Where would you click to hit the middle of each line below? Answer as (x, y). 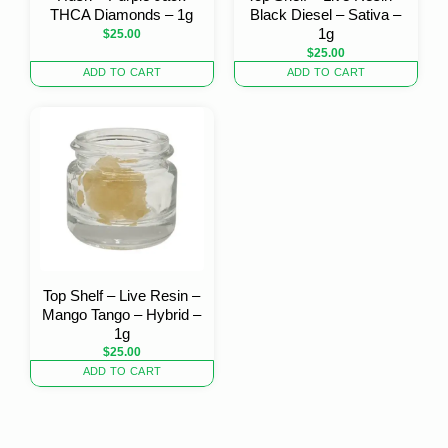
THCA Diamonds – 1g (122, 15)
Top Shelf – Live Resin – (122, 295)
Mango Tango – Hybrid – (122, 314)
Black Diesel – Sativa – (326, 15)
